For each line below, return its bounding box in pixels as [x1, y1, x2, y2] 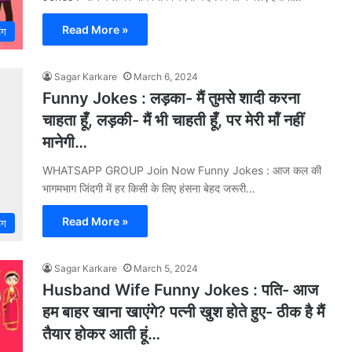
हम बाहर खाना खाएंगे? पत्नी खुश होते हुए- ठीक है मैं [42, 302, 324, 321]
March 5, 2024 [134, 262, 198, 274]
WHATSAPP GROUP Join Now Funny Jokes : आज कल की [42, 163, 321, 177]
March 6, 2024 [134, 71, 198, 82]
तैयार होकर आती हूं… [42, 324, 160, 343]
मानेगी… [42, 133, 87, 152]
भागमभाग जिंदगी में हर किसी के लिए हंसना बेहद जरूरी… [42, 181, 255, 195]
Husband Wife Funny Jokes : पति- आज [42, 280, 318, 299]
